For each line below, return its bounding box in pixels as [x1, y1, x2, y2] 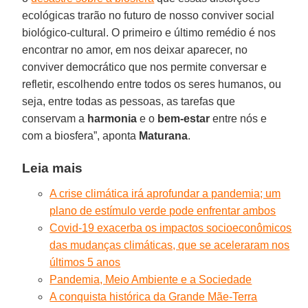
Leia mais [22, 160, 83, 175]
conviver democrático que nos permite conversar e [22, 60, 267, 73]
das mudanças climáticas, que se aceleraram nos [49, 239, 290, 251]
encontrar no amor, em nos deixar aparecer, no [22, 43, 248, 56]
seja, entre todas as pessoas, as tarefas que [22, 95, 236, 107]
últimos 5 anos [49, 256, 121, 268]
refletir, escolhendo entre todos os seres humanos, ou [22, 78, 282, 90]
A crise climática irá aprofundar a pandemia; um [49, 187, 281, 199]
